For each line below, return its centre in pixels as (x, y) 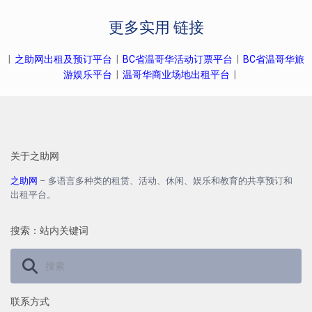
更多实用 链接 (156, 27)
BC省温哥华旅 (273, 59)
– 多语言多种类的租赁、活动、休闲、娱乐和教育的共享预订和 (166, 180)
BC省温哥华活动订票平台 (177, 59)
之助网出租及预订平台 (63, 59)
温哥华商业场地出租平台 (176, 74)
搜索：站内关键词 (50, 230)
